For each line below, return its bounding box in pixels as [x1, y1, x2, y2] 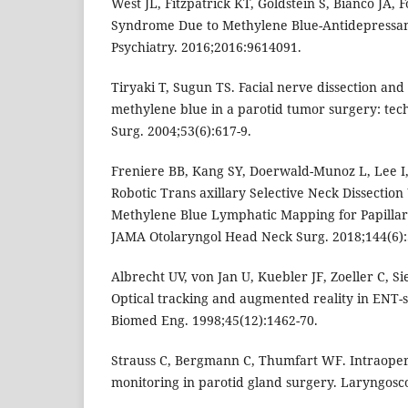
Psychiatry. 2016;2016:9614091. [111, 38, 301, 56]
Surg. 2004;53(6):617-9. [111, 122, 251, 140]
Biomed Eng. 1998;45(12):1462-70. [111, 311, 318, 330]
